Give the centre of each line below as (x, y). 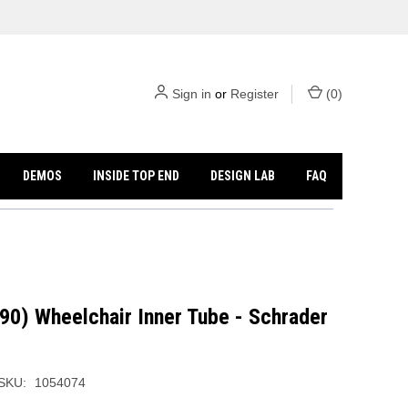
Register (255, 93)
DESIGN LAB (243, 176)
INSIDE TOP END (137, 176)
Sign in (192, 93)
